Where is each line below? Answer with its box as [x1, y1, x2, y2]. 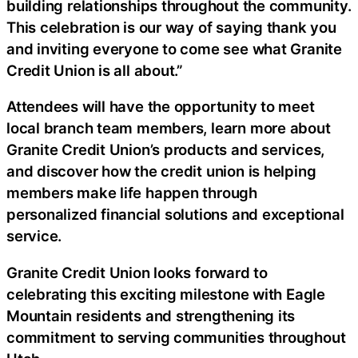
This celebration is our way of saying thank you [6, 18, 336, 36]
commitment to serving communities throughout [6, 328, 346, 346]
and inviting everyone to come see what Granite [6, 39, 342, 58]
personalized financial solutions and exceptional [6, 205, 344, 224]
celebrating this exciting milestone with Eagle [6, 284, 325, 303]
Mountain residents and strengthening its [6, 306, 296, 324]
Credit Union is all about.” [6, 61, 184, 79]
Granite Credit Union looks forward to [6, 263, 268, 281]
